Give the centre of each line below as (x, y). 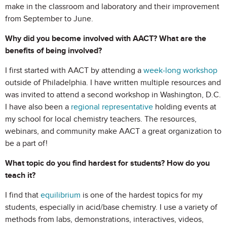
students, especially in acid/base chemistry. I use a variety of (111, 207)
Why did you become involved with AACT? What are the (106, 39)
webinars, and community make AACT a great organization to (113, 131)
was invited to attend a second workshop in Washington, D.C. (113, 95)
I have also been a (38, 107)
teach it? (20, 175)
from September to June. (49, 19)
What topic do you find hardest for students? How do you (107, 163)
